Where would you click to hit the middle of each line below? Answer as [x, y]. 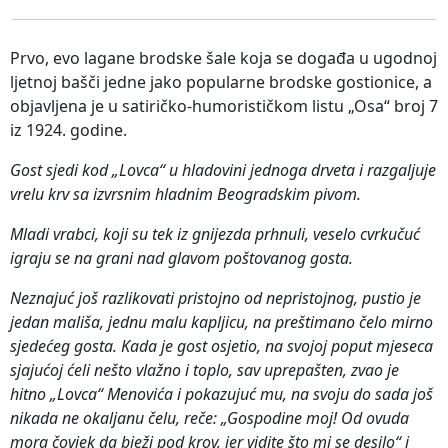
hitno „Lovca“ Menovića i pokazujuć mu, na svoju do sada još [221, 393]
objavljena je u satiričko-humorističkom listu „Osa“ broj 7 [224, 105]
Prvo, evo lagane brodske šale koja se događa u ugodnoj [223, 57]
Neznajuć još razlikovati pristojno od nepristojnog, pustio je [215, 297]
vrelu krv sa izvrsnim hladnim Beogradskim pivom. [185, 193]
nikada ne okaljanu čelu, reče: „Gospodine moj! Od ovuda [209, 417]
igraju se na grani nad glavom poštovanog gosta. [181, 257]
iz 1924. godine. [68, 129]
